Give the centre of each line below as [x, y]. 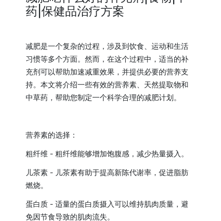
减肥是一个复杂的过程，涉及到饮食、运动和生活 [107, 46]
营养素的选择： [52, 135]
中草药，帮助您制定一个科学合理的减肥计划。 [104, 97]
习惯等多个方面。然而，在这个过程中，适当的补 [107, 59]
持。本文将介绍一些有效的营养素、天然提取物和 [107, 84]
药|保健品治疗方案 [75, 11]
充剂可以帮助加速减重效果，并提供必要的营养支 [107, 72]
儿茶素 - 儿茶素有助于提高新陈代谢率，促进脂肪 [107, 172]
